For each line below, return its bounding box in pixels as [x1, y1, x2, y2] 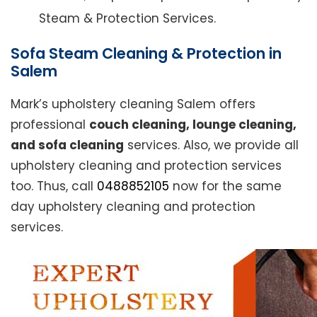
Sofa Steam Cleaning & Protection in [11, 43, 282, 64]
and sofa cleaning [11, 137, 124, 154]
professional [11, 116, 89, 134]
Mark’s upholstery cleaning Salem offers [11, 96, 255, 113]
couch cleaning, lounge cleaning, [89, 116, 296, 134]
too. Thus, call [11, 178, 97, 195]
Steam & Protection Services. [39, 10, 216, 28]
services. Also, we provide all [124, 137, 299, 154]
